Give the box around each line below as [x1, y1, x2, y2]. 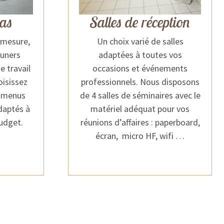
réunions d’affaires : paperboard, [80, 116, 200, 128]
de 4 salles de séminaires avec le [79, 89, 200, 101]
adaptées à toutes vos [98, 49, 182, 60]
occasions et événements [92, 62, 187, 74]
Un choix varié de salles [96, 35, 183, 47]
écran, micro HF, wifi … [95, 130, 184, 141]
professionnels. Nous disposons [80, 76, 199, 87]
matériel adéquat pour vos [90, 103, 189, 114]
